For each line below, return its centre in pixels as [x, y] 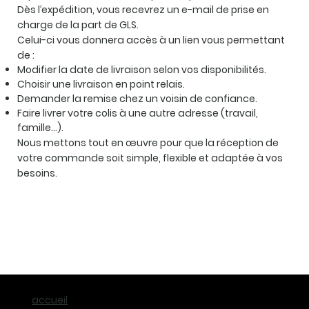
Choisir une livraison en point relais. [101, 84]
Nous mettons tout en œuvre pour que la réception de [148, 142]
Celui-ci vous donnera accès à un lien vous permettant [151, 40]
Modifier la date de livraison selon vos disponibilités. [142, 69]
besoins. [38, 173]
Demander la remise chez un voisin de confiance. [138, 98]
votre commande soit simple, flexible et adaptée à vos [150, 158]
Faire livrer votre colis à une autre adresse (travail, [138, 113]
